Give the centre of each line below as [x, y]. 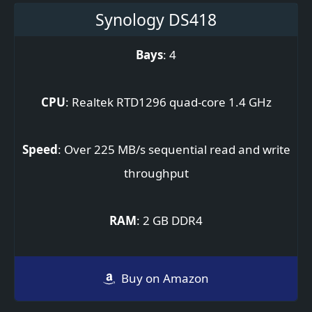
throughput [156, 173]
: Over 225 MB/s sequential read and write [174, 150]
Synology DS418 [156, 20]
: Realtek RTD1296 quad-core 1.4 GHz [168, 102]
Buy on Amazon [165, 279]
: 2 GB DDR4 [170, 221]
